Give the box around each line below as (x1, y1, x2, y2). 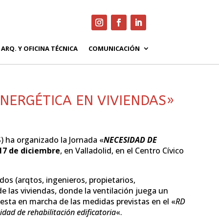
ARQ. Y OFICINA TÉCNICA (1, 44, 78, 53)
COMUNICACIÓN (88, 44, 140, 53)
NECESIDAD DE (103, 134, 157, 145)
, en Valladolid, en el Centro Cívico (60, 145, 184, 156)
